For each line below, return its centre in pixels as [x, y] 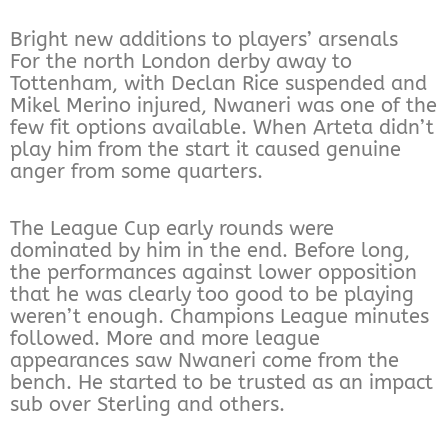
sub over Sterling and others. [147, 404]
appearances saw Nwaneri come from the [204, 360]
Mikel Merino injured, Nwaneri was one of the [223, 105]
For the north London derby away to [181, 61]
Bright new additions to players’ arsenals [204, 39]
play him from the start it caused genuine [205, 149]
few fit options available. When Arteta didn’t [222, 127]
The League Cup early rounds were [172, 228]
